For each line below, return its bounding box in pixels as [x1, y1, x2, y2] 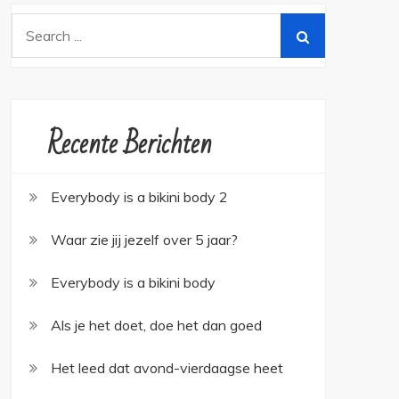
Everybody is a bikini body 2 [51, 188, 228, 206]
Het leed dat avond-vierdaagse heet [51, 359, 283, 377]
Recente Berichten [47, 118, 212, 170]
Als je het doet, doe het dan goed [51, 316, 262, 334]
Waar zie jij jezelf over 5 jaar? [51, 231, 238, 248]
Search [11, 16, 55, 34]
